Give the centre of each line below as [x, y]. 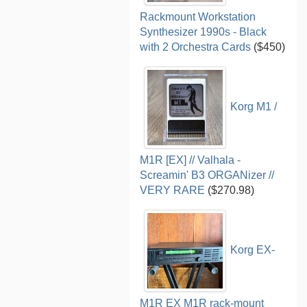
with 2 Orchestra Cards [196, 47]
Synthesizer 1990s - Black [204, 32]
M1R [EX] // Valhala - [191, 160]
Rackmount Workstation [198, 16]
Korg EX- [253, 250]
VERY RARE [173, 190]
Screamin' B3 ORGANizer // [207, 175]
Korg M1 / [254, 107]
